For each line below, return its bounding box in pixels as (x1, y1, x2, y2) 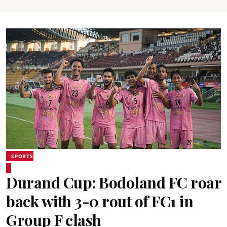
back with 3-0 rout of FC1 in (6, 191, 193, 211)
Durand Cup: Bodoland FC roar (6, 172, 221, 193)
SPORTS (11, 153, 33, 160)
